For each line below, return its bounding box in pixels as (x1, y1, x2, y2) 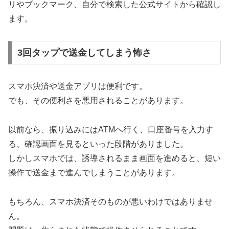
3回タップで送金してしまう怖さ (17, 48, 151, 58)
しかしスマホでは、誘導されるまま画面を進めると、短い (8, 153, 221, 163)
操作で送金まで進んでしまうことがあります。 (8, 168, 180, 177)
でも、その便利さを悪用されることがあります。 (8, 96, 188, 105)
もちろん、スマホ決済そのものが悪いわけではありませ (8, 197, 213, 206)
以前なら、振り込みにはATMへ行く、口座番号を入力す (8, 125, 213, 134)
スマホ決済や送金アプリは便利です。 (8, 81, 147, 90)
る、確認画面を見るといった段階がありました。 (8, 139, 188, 148)
